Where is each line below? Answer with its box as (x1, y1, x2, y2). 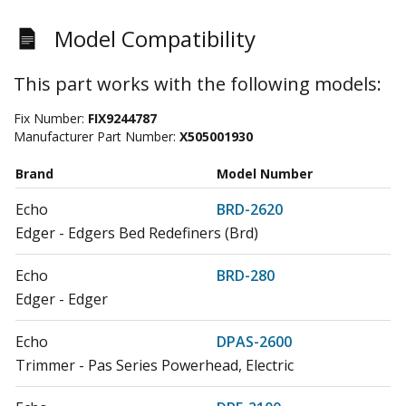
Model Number (217, 164, 313, 182)
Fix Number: (14, 109, 88, 127)
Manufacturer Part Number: (14, 127, 179, 145)
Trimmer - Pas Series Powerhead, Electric (15, 354, 294, 375)
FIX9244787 (88, 109, 157, 127)
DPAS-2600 (217, 331, 292, 352)
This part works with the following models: (14, 71, 382, 96)
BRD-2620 (217, 198, 283, 219)
